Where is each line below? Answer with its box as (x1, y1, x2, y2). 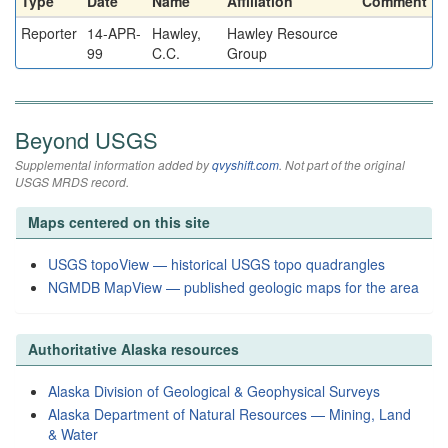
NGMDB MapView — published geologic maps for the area (48, 277, 419, 297)
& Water (48, 424, 98, 444)
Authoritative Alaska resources (28, 339, 239, 359)
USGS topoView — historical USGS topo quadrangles (48, 254, 385, 274)
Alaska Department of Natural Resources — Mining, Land (48, 404, 411, 424)
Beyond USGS (15, 124, 158, 155)
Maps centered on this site (28, 212, 210, 232)
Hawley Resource (227, 23, 338, 43)
